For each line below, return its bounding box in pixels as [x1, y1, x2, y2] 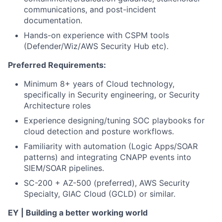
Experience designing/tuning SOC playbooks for [24, 115, 205, 125]
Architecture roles [24, 101, 91, 111]
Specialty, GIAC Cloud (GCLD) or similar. [24, 189, 175, 199]
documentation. [24, 15, 82, 25]
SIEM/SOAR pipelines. [24, 163, 104, 173]
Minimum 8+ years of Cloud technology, [24, 79, 174, 89]
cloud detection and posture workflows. [24, 126, 174, 136]
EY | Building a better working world [8, 208, 148, 218]
